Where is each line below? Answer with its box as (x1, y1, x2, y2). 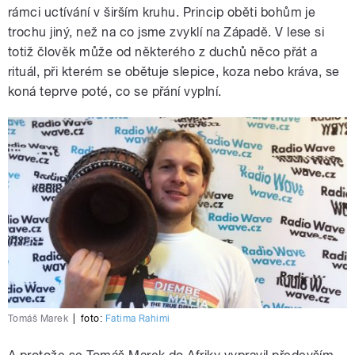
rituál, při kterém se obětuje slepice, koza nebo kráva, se (8, 64, 340, 80)
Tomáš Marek (8, 313, 69, 325)
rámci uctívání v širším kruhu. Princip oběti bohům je (8, 5, 316, 21)
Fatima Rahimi (105, 313, 170, 325)
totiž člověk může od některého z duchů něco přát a (8, 44, 318, 60)
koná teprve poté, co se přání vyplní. (8, 84, 222, 100)
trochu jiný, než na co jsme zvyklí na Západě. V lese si (8, 25, 325, 40)
